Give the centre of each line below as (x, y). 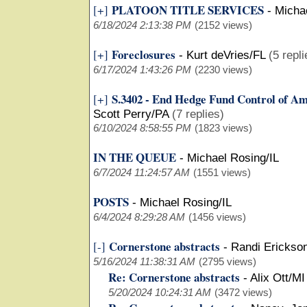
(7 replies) (198, 114)
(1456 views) (217, 217)
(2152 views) (223, 25)
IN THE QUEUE (135, 157)
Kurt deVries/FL (226, 55)
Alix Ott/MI (278, 278)
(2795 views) (228, 261)
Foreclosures (144, 54)
